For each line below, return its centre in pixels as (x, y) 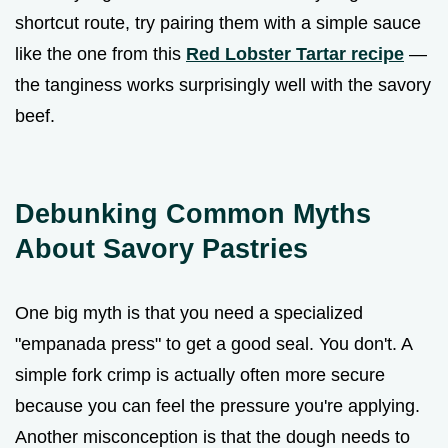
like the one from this (100, 53)
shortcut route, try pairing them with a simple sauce (218, 22)
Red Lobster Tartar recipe (295, 53)
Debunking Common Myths (193, 213)
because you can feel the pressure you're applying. (217, 405)
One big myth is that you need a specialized (189, 312)
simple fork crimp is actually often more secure (200, 374)
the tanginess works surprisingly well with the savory (223, 84)
